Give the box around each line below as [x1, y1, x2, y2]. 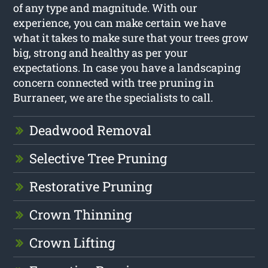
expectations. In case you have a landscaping [13, 60, 241, 75]
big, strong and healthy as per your [13, 45, 188, 60]
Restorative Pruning [29, 177, 153, 195]
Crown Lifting [29, 233, 115, 251]
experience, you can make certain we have [13, 15, 227, 30]
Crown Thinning [29, 205, 132, 223]
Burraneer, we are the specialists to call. [13, 90, 214, 105]
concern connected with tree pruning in [13, 75, 215, 90]
